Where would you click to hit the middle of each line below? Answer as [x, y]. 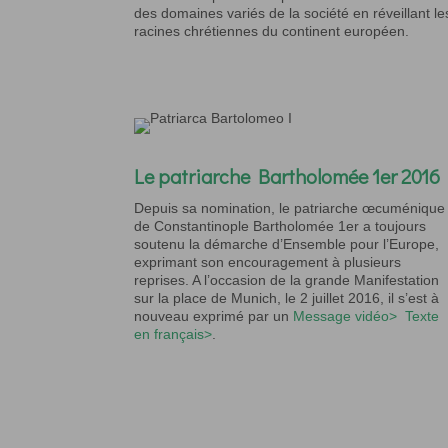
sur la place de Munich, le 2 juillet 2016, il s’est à [287, 298]
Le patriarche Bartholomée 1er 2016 [287, 176]
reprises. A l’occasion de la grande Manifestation [287, 280]
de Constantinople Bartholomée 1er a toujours [280, 226]
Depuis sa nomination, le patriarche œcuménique [290, 208]
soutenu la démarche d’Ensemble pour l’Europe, [287, 244]
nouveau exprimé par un [214, 316]
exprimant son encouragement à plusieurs [268, 262]
